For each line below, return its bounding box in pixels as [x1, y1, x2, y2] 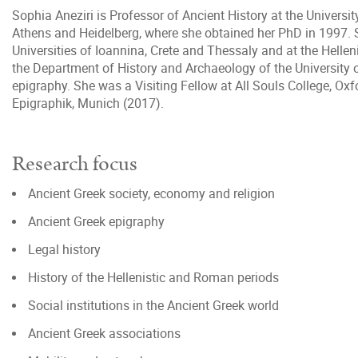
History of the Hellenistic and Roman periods [28, 268, 279, 286]
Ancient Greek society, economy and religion [28, 185, 275, 202]
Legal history [28, 241, 101, 258]
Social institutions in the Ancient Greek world [28, 296, 279, 314]
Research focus [12, 149, 137, 179]
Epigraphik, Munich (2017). [12, 94, 164, 112]
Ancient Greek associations [28, 324, 181, 342]
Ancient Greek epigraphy [28, 213, 165, 230]
